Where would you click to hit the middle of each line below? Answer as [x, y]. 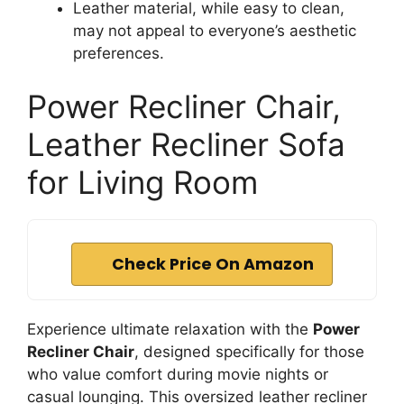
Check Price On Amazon [213, 264]
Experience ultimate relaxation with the [170, 329]
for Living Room [142, 182]
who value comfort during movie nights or [178, 374]
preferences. [119, 53]
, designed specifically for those [249, 352]
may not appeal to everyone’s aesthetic [215, 30]
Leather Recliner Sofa [186, 144]
